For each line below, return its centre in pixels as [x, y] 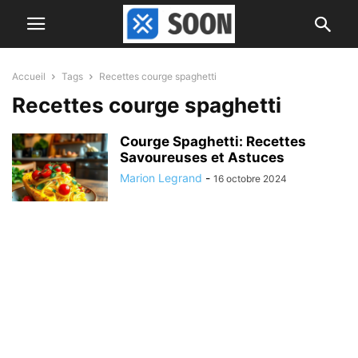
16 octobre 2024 [250, 179]
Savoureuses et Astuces [202, 157]
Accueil [29, 76]
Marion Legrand [161, 178]
